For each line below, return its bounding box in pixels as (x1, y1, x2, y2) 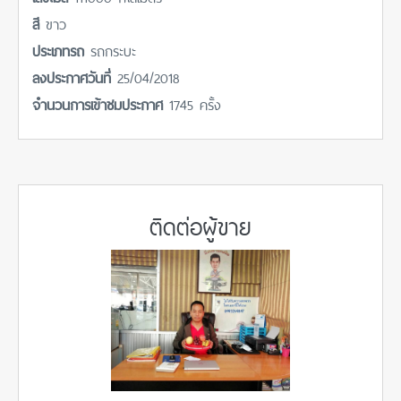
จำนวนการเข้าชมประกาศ (32, 90, 169, 115)
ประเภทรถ (32, 37, 90, 62)
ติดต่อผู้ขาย (149, 204, 252, 244)
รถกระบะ (90, 37, 136, 62)
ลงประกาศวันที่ (32, 64, 117, 89)
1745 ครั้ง (169, 90, 221, 115)
